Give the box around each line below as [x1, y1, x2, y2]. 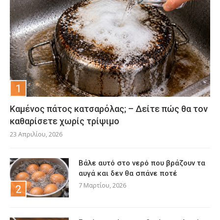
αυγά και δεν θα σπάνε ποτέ [79, 169, 177, 178]
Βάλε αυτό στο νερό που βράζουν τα [79, 159, 205, 168]
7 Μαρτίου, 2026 [79, 181, 126, 190]
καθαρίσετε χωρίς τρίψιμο [10, 116, 119, 127]
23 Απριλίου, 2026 [10, 130, 62, 139]
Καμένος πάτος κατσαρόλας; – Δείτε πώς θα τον [10, 104, 208, 114]
